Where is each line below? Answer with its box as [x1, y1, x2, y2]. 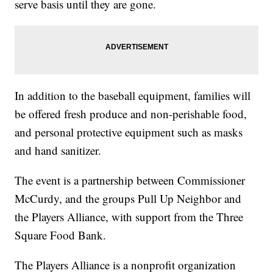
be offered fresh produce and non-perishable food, [15, 106, 247, 122]
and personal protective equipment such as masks [15, 124, 243, 140]
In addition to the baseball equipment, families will [15, 88, 251, 104]
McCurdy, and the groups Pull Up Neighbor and [15, 191, 242, 207]
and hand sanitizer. [15, 143, 102, 158]
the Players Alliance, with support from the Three [15, 209, 244, 225]
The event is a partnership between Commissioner [15, 172, 246, 188]
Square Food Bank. [15, 227, 107, 243]
